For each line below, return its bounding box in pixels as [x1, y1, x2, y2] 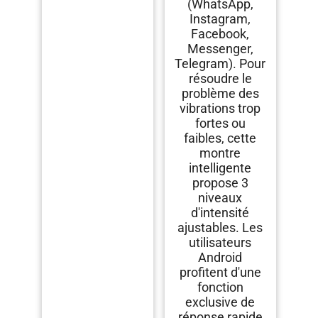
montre [199, 146, 241, 161]
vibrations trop [180, 101, 261, 116]
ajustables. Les [177, 220, 263, 236]
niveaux [198, 190, 243, 206]
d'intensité [191, 205, 250, 221]
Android [198, 250, 243, 265]
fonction [197, 280, 243, 295]
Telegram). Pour [175, 56, 266, 72]
